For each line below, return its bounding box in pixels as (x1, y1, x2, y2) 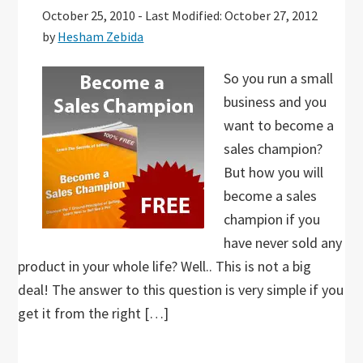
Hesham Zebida (58, 28, 144, 45)
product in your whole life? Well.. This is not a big (18, 257, 312, 275)
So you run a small (224, 69, 334, 88)
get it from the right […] (18, 304, 169, 322)
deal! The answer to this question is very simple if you (18, 280, 344, 299)
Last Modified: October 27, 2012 (145, 7, 318, 23)
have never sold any (224, 233, 343, 252)
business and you (224, 92, 327, 111)
